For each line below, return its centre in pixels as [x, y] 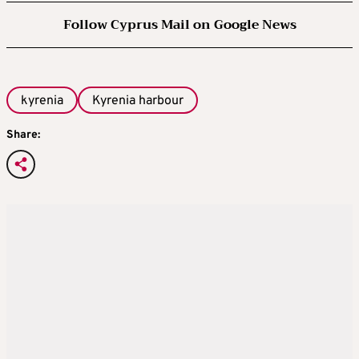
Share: [23, 135]
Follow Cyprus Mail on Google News [179, 25]
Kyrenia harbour [138, 101]
